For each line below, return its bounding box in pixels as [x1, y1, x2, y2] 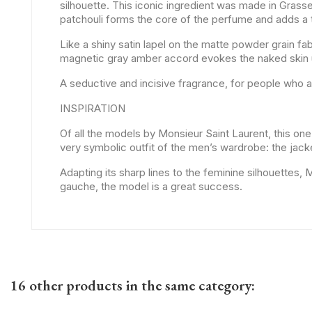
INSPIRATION [60, 101, 125, 115]
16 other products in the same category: [10, 275, 255, 295]
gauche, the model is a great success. [60, 179, 242, 193]
